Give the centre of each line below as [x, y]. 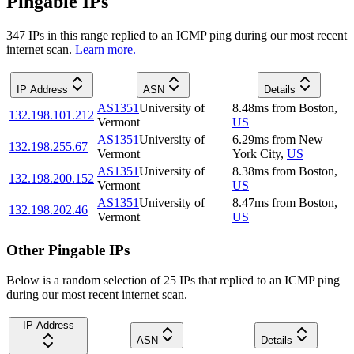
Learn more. [105, 49]
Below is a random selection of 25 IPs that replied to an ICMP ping [173, 281]
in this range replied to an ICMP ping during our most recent [196, 35]
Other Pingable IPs [68, 250]
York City [256, 153]
